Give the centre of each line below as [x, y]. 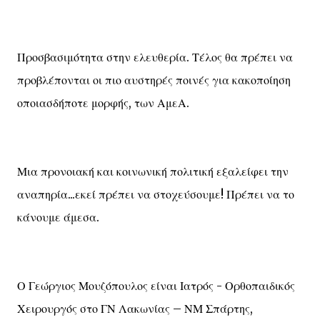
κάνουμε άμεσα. [58, 217]
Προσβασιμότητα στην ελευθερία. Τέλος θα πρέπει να [155, 57]
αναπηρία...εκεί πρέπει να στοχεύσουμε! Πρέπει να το [156, 194]
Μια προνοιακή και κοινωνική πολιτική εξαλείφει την [153, 171]
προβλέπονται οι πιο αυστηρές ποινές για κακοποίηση [154, 80]
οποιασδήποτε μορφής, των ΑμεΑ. [103, 103]
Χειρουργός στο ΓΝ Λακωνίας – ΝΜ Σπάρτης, [135, 309]
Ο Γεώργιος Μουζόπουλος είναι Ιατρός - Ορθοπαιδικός [156, 286]
